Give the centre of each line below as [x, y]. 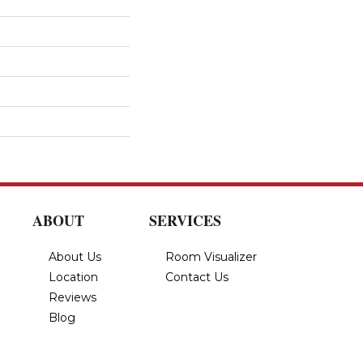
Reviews [73, 297]
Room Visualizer [211, 256]
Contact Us [197, 277]
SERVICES [185, 220]
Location [73, 277]
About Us [75, 256]
